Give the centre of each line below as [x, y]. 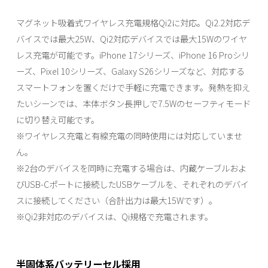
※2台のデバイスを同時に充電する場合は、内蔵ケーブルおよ [131, 167]
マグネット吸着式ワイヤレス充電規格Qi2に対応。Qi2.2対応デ [133, 22]
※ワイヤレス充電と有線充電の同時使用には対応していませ [129, 135]
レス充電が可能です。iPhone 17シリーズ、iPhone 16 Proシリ [133, 54]
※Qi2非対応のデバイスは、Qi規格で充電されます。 [114, 216]
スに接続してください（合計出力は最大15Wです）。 [116, 200]
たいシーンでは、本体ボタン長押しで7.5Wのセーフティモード [133, 103]
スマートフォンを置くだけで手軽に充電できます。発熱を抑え [133, 87]
